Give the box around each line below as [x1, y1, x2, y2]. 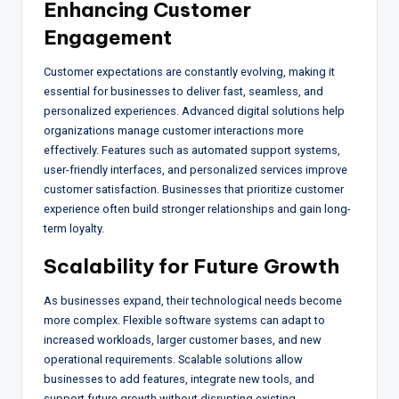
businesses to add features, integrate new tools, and [44, 371, 314, 386]
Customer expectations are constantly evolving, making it [44, 64, 335, 78]
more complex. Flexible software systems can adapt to [44, 313, 325, 327]
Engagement [44, 24, 172, 50]
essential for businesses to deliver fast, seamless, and [44, 84, 323, 98]
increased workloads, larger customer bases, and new [44, 332, 322, 346]
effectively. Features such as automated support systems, [44, 142, 340, 157]
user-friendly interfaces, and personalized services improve [44, 162, 347, 176]
